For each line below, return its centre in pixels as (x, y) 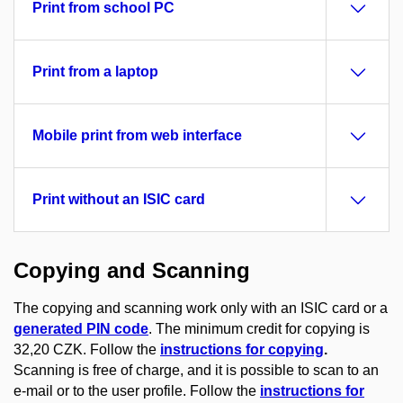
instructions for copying (242, 349)
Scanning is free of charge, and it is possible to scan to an (196, 370)
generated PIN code (81, 328)
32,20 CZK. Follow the (87, 349)
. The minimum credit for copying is (259, 328)
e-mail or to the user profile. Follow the (137, 390)
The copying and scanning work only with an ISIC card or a (201, 308)
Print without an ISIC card (119, 199)
